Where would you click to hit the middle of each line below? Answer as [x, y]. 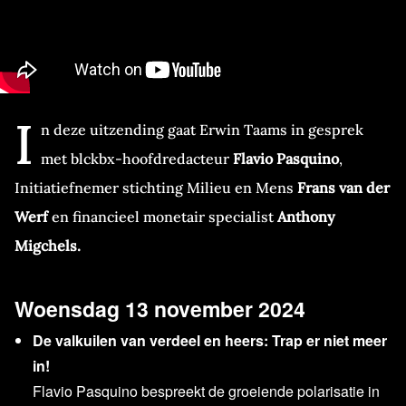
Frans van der [343, 188]
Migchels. [48, 246]
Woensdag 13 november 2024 [160, 309]
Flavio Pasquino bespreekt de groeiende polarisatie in [206, 391]
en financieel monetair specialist [164, 217]
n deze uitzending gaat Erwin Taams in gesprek [202, 130]
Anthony [306, 217]
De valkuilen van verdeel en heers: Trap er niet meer [210, 340]
